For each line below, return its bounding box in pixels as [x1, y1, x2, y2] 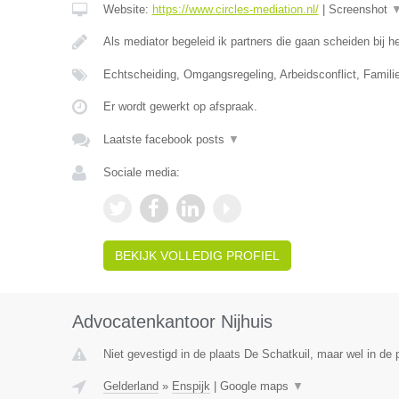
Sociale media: [102, 166, 180, 179]
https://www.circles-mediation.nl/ [151, 3, 319, 16]
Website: [102, 3, 152, 16]
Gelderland [102, 379, 159, 393]
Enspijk [171, 379, 210, 393]
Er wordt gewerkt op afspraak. [102, 100, 257, 113]
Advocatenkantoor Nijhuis [71, 312, 273, 331]
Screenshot [328, 3, 391, 16]
